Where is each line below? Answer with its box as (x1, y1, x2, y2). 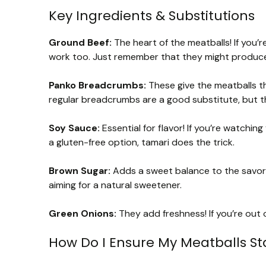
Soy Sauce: (49, 121, 100, 134)
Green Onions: (49, 207, 116, 220)
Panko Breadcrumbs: (49, 78, 146, 91)
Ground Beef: (49, 36, 112, 49)
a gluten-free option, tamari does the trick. (49, 135, 235, 148)
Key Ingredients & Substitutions (49, 6, 255, 25)
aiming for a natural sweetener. (49, 178, 182, 191)
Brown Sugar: (49, 164, 110, 177)
